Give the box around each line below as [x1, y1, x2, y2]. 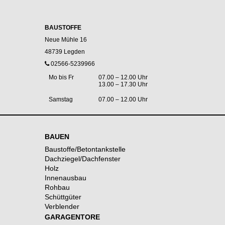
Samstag [49, 95, 73, 103]
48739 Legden [45, 48, 85, 55]
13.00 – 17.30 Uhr [98, 80, 148, 88]
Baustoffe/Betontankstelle [45, 145, 126, 153]
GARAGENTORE [45, 213, 100, 221]
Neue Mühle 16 [45, 36, 87, 43]
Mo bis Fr [49, 73, 74, 81]
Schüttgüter [45, 192, 81, 201]
